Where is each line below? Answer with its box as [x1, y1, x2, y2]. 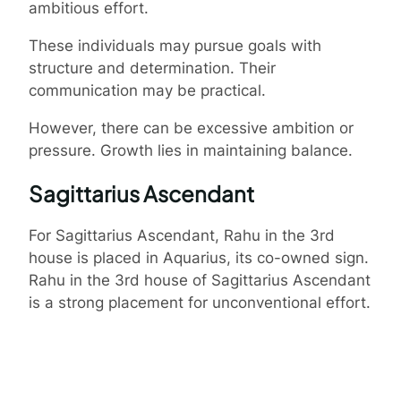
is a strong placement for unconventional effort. [29, 293, 371, 311]
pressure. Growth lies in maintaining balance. [29, 141, 353, 159]
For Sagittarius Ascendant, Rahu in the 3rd [29, 226, 335, 244]
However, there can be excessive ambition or [29, 118, 354, 137]
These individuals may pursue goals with [29, 36, 321, 55]
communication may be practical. [29, 81, 266, 99]
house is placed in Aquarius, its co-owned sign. [29, 248, 369, 267]
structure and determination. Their [29, 58, 276, 77]
